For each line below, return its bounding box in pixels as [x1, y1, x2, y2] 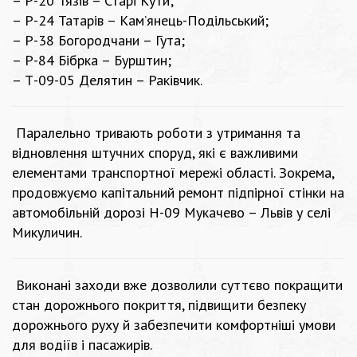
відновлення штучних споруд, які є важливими [12, 143, 298, 163]
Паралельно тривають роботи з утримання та [12, 124, 300, 143]
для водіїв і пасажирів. [12, 335, 152, 355]
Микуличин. [12, 223, 82, 242]
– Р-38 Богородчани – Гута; [12, 31, 185, 50]
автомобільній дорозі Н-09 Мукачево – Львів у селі [12, 203, 331, 222]
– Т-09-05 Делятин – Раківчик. [12, 71, 202, 90]
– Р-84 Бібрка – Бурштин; [12, 51, 171, 70]
